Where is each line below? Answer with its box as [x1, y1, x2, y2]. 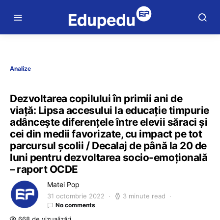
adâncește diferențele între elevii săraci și [10, 116, 208, 128]
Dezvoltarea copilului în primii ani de [10, 92, 183, 105]
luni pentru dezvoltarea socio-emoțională [10, 151, 208, 164]
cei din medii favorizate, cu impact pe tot [10, 128, 202, 140]
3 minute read [123, 192, 165, 200]
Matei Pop [47, 180, 80, 189]
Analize [10, 65, 31, 72]
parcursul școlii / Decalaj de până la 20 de [10, 139, 207, 152]
